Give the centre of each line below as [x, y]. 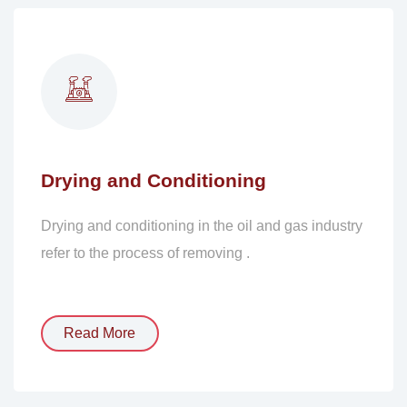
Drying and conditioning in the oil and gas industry [201, 225]
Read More [100, 333]
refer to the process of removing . [145, 253]
